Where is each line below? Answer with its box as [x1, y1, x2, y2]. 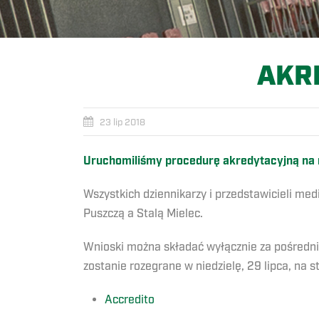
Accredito [105, 293, 155, 308]
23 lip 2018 [100, 117, 145, 129]
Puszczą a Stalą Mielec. [83, 206, 203, 221]
